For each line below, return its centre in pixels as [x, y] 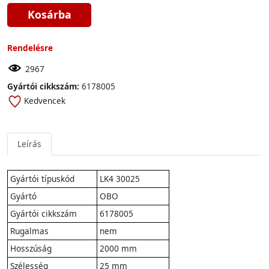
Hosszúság [31, 248]
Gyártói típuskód [42, 179]
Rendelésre [30, 48]
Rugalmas [29, 231]
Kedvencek [45, 101]
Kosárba [49, 14]
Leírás [29, 144]
